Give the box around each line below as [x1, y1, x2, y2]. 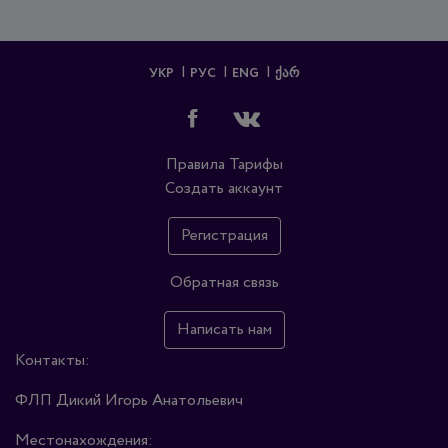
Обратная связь [169, 270, 279, 294]
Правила [165, 152, 225, 176]
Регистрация [180, 223, 268, 247]
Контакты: [15, 348, 90, 372]
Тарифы [228, 152, 283, 176]
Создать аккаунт [165, 176, 283, 200]
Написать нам [176, 317, 272, 341]
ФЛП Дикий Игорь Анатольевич [15, 388, 243, 412]
